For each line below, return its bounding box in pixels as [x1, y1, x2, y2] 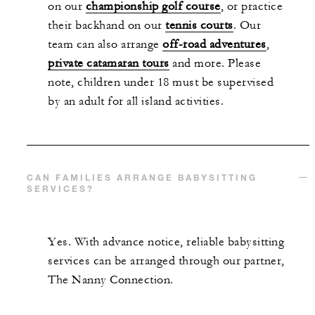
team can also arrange [48, 37, 162, 51]
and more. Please [169, 56, 261, 70]
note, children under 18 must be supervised [48, 75, 274, 89]
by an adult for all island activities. [48, 94, 224, 108]
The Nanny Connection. [48, 272, 174, 287]
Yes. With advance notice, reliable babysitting [48, 234, 284, 249]
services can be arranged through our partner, [48, 253, 285, 268]
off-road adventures [162, 37, 266, 51]
